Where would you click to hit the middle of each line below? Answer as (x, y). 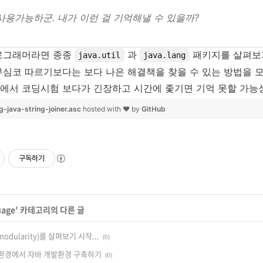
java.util (100, 55)
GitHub (154, 109)
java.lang (165, 55)
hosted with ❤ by (112, 109)
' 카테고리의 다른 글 (50, 209)
